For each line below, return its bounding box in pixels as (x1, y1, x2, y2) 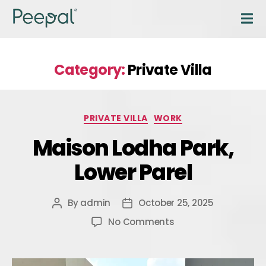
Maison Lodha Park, (32, 133, 234, 164)
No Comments (108, 216, 175, 229)
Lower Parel (74, 157, 192, 188)
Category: (54, 59, 125, 80)
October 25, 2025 (138, 197, 214, 210)
